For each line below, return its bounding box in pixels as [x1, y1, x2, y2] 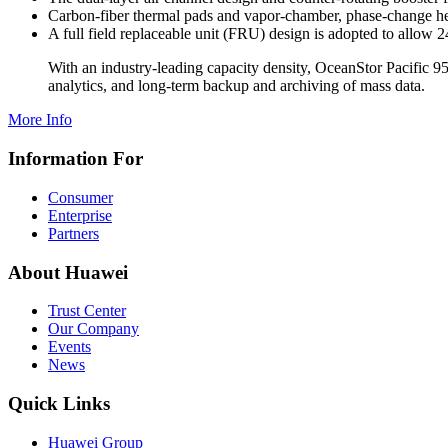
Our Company [48, 320, 139, 338]
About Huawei [8, 261, 128, 283]
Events [48, 338, 91, 356]
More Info [8, 111, 72, 129]
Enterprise [48, 206, 112, 224]
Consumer [48, 188, 113, 206]
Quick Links [8, 393, 110, 415]
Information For [8, 148, 143, 170]
